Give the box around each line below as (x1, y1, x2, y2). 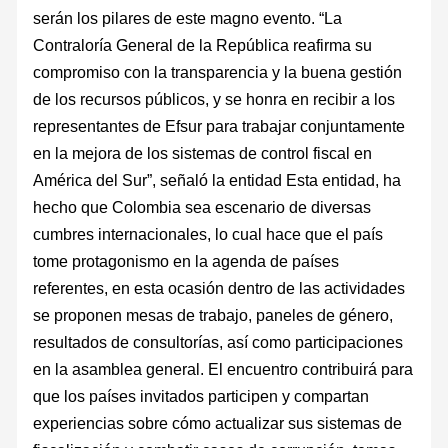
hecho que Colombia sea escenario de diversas (33, 197, 372, 216)
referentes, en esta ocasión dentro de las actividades (33, 278, 406, 297)
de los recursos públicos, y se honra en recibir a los (33, 89, 396, 108)
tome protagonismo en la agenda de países (33, 251, 340, 270)
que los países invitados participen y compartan (33, 386, 370, 405)
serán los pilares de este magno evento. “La (33, 8, 343, 27)
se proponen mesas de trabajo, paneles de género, (33, 305, 394, 324)
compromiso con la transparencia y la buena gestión (33, 62, 403, 81)
